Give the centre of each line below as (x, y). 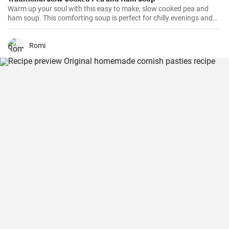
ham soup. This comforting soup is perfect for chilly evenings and (110, 18)
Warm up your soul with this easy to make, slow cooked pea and (108, 9)
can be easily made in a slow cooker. (64, 27)
